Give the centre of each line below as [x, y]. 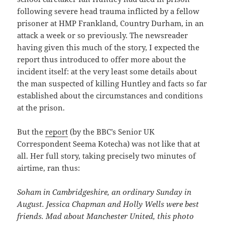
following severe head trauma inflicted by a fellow [108, 11]
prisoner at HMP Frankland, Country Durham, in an [111, 23]
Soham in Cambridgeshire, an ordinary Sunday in [104, 192]
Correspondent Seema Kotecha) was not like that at [109, 144]
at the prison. [41, 108]
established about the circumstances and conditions [110, 96]
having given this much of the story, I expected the [108, 47]
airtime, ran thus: [49, 168]
